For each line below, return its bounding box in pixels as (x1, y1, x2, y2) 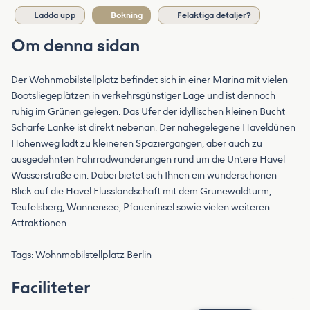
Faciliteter (11, 277, 90, 298)
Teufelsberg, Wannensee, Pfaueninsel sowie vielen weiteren (11, 201, 270, 214)
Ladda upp (34, 10, 76, 21)
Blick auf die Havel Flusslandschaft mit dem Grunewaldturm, (11, 185, 271, 198)
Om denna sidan (11, 35, 140, 56)
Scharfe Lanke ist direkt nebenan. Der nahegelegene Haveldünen (11, 122, 295, 134)
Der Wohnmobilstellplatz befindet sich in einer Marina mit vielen (11, 74, 288, 86)
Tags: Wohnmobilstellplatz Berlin (11, 249, 152, 262)
